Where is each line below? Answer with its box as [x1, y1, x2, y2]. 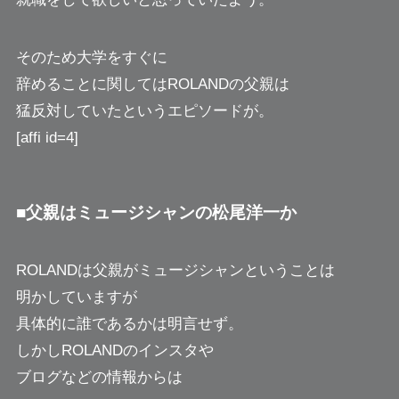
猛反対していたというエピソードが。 [15, 102, 273, 119]
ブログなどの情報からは [15, 369, 183, 387]
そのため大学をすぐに [15, 48, 167, 66]
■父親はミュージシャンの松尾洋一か [15, 202, 297, 222]
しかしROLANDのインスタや [15, 342, 214, 360]
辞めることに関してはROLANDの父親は [15, 75, 289, 93]
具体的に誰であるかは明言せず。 [15, 315, 243, 333]
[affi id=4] [15, 128, 78, 146]
